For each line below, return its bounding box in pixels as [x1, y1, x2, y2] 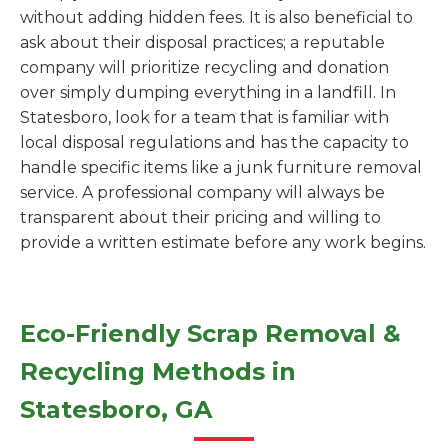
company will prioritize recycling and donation [20, 58, 389, 77]
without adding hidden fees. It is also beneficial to [20, 8, 413, 27]
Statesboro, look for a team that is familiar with [20, 108, 389, 127]
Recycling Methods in [20, 357, 296, 386]
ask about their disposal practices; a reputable [20, 33, 385, 52]
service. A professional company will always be [20, 183, 385, 202]
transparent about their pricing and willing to [20, 208, 381, 227]
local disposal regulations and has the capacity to [20, 133, 409, 152]
